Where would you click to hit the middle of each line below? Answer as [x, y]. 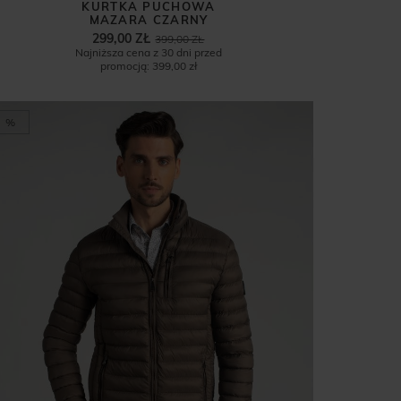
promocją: [124, 66]
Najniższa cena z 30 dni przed [148, 53]
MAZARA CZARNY [149, 20]
